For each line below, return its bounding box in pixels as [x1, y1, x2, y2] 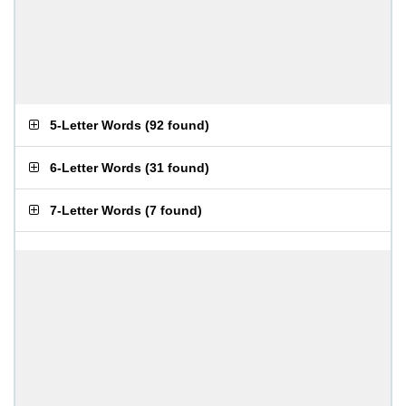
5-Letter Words [50, 118, 141, 132]
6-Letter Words [50, 160, 141, 175]
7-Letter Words [50, 203, 141, 217]
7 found [150, 203, 198, 217]
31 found [150, 160, 205, 175]
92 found [150, 118, 205, 132]
